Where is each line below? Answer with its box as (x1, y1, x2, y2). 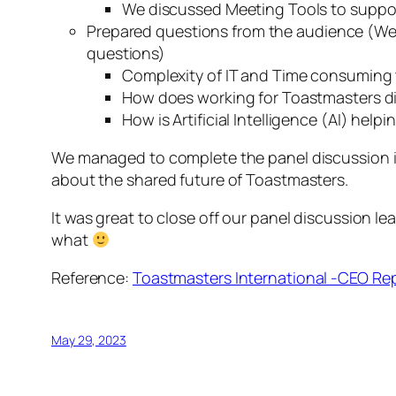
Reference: (51, 266, 133, 288)
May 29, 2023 (51, 331, 126, 348)
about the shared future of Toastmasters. (51, 168, 348, 190)
